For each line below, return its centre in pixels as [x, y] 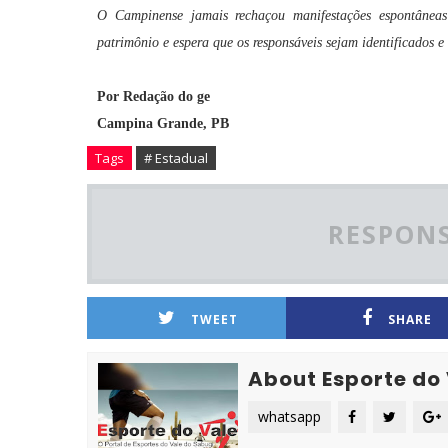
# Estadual [176, 158]
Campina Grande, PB [163, 123]
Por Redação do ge [155, 96]
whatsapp [289, 416]
